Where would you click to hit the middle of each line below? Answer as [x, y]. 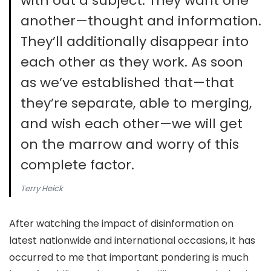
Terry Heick [42, 188]
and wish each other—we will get [132, 124]
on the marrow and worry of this [130, 144]
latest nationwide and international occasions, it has [132, 240]
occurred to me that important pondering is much [129, 257]
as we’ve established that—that [127, 83]
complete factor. [77, 165]
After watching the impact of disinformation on [121, 224]
